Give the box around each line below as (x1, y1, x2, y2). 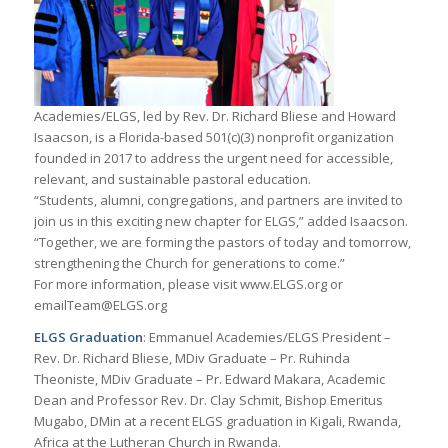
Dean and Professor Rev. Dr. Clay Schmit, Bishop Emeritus (33, 391, 383, 410)
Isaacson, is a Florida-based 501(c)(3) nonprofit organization (33, 128, 394, 147)
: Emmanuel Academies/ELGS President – (142, 328, 391, 347)
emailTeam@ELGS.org (33, 296, 167, 315)
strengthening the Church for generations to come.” (33, 254, 345, 273)
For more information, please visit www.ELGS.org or (33, 275, 343, 294)
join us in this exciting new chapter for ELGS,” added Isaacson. (33, 212, 408, 231)
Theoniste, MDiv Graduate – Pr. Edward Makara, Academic (33, 370, 385, 389)
